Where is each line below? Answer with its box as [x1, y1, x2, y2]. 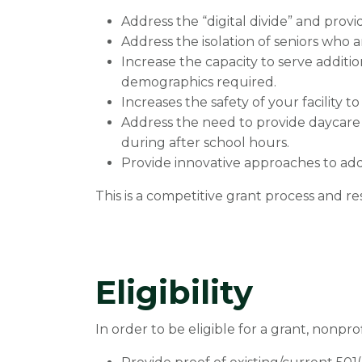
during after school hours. [121, 135, 289, 150]
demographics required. [121, 74, 276, 90]
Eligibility [95, 272, 253, 312]
